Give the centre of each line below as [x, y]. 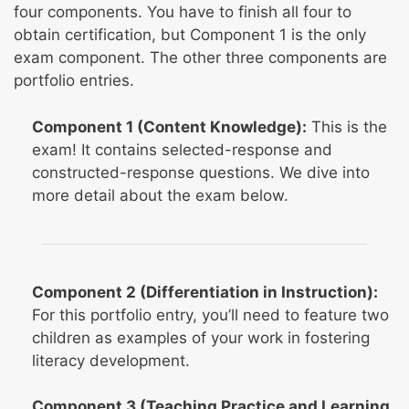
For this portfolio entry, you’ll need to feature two [210, 315]
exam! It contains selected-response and [182, 149]
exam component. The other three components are [200, 58]
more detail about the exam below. [160, 195]
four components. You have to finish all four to [183, 12]
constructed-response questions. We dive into [201, 172]
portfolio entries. [74, 81]
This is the [347, 126]
